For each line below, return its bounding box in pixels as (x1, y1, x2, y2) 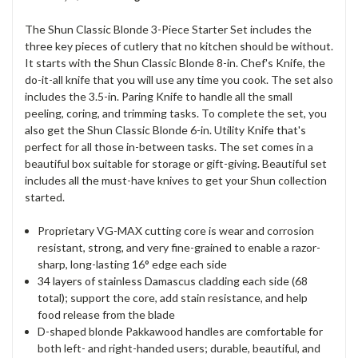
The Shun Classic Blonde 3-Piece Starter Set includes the (25, 22, 312, 36)
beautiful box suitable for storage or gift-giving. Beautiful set (25, 156, 327, 170)
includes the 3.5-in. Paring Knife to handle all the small (25, 89, 292, 103)
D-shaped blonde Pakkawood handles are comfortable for (38, 324, 324, 338)
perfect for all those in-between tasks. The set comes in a (25, 139, 313, 153)
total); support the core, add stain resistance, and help (38, 290, 308, 304)
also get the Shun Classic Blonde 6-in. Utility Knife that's (25, 122, 306, 137)
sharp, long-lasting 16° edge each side (38, 257, 228, 271)
